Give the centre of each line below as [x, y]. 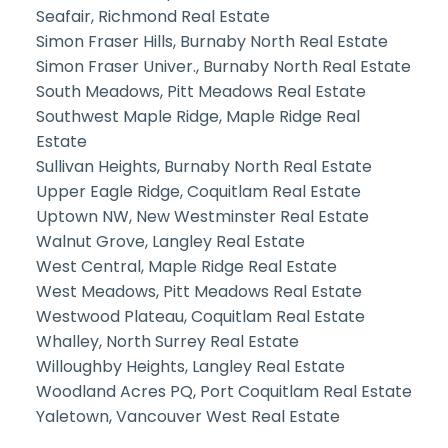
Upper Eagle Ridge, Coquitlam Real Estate [198, 191]
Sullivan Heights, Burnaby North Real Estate [203, 166]
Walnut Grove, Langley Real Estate [170, 241]
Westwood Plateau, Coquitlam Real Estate [200, 316]
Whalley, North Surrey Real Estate [167, 341]
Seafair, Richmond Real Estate [152, 16]
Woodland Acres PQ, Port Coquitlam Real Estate [223, 391]
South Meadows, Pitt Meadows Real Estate [200, 91]
